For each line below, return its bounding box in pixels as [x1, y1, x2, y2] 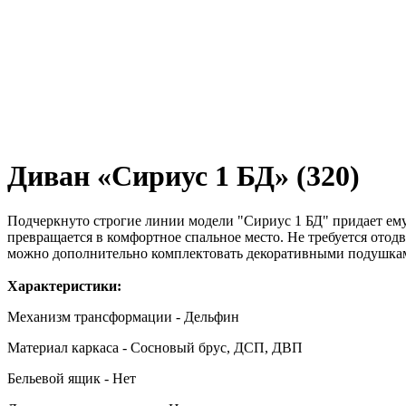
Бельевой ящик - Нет [7, 370, 136, 386]
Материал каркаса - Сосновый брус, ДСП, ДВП [7, 339, 303, 355]
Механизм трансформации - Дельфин [7, 308, 239, 324]
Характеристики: [7, 277, 121, 294]
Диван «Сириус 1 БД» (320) [7, 159, 360, 193]
